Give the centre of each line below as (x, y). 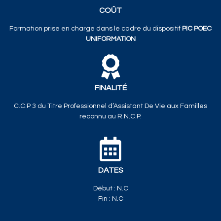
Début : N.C (110, 188)
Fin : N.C (110, 199)
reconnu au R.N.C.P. (110, 116)
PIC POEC (197, 28)
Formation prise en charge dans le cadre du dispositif (96, 28)
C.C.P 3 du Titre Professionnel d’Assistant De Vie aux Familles (110, 106)
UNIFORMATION (110, 39)
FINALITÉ (110, 88)
